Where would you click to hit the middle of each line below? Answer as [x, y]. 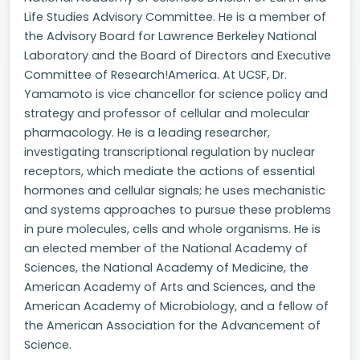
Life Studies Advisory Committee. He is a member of [175, 17]
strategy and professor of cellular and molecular [167, 113]
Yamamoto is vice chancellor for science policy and [176, 94]
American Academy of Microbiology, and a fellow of [176, 306]
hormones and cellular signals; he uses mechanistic [175, 190]
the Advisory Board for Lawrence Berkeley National [170, 36]
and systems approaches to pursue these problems [178, 210]
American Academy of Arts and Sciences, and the [170, 287]
